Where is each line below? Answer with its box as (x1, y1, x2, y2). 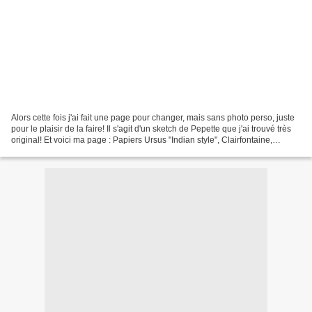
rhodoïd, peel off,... (11, 146, 81, 156)
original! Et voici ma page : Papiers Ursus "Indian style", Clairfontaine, (11, 134, 272, 145)
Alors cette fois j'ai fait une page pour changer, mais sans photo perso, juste (11, 112, 295, 123)
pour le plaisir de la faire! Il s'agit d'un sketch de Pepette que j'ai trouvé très (11, 123, 291, 134)
